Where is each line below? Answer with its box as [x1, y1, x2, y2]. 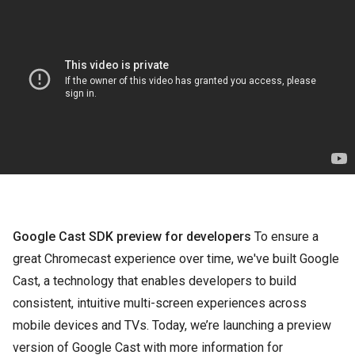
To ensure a [251, 229, 319, 245]
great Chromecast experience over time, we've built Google [13, 251, 339, 267]
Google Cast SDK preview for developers [13, 229, 251, 245]
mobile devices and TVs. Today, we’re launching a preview [13, 318, 331, 334]
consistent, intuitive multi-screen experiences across [13, 296, 307, 311]
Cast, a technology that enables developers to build [13, 273, 296, 289]
